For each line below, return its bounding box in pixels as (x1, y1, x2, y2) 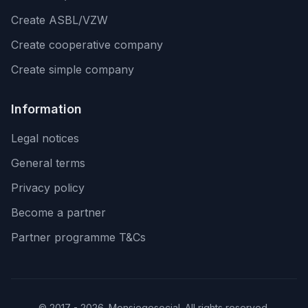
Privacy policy (11, 181, 85, 195)
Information (11, 102, 82, 116)
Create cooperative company (11, 38, 163, 52)
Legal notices (11, 131, 79, 145)
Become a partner (11, 206, 106, 219)
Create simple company (11, 63, 134, 76)
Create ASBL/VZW (11, 13, 108, 27)
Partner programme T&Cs (11, 230, 146, 244)
